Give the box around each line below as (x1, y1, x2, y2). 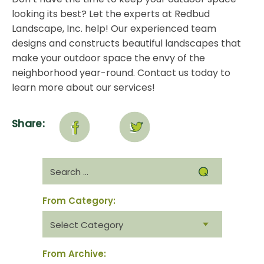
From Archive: (42, 247, 106, 260)
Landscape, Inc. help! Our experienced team (12, 22, 216, 36)
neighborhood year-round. (12, 66, 137, 80)
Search (41, 157, 72, 168)
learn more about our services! (12, 81, 160, 95)
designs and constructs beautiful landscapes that (12, 37, 241, 51)
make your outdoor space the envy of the (12, 51, 205, 65)
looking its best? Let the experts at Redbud (12, 7, 210, 21)
